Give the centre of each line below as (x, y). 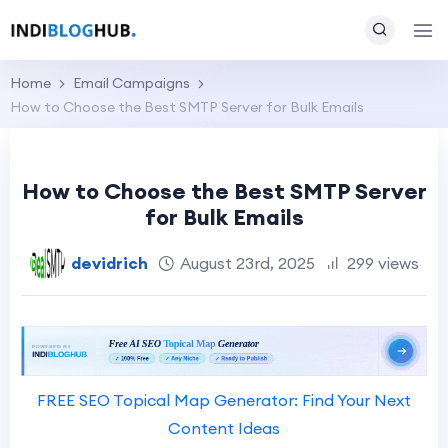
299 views (382, 262)
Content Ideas (224, 428)
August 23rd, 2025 (247, 262)
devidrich (109, 262)
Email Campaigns (131, 83)
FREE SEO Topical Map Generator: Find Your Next (224, 400)
